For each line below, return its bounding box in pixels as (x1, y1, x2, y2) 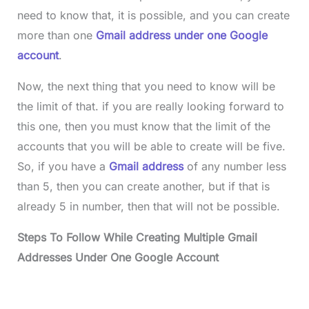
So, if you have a (17, 159, 109, 173)
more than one (17, 28, 92, 42)
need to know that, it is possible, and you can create (17, 8, 290, 22)
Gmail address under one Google (92, 28, 268, 42)
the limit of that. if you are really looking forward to (17, 99, 284, 113)
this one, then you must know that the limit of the (17, 119, 270, 133)
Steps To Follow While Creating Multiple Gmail (17, 230, 257, 244)
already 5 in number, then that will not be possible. (17, 199, 280, 213)
